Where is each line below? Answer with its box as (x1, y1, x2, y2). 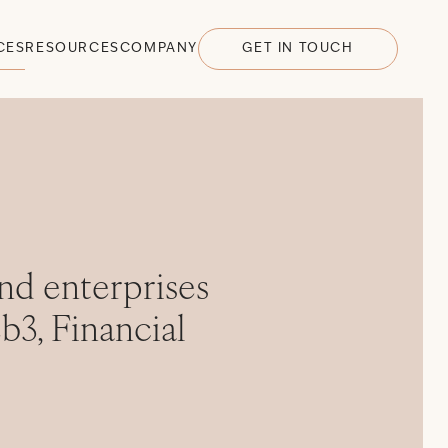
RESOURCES (25, 41, 120, 55)
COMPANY (119, 41, 198, 55)
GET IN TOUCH (242, 42, 354, 55)
